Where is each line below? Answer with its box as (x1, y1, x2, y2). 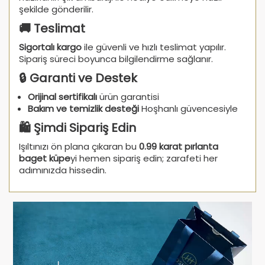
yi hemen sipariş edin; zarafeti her (70, 151, 218, 164)
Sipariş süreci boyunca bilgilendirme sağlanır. (19, 52, 213, 65)
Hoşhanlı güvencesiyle (139, 102, 238, 115)
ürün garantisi (97, 90, 159, 103)
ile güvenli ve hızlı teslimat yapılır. (82, 40, 226, 53)
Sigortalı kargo (19, 40, 82, 53)
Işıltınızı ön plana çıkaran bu (19, 140, 139, 153)
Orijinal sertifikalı (28, 90, 97, 103)
